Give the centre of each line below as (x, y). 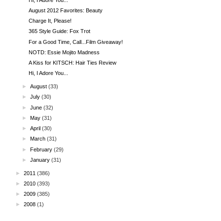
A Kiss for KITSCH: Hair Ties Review (73, 63)
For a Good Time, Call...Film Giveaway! (76, 42)
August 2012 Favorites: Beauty (66, 10)
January (40, 160)
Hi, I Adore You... (49, 73)
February (41, 149)
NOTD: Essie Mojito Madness (64, 52)
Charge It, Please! (50, 21)
